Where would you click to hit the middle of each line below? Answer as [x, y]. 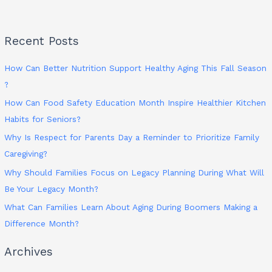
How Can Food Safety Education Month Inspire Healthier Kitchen [135, 102]
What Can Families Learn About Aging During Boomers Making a [131, 207]
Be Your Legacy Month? [52, 189]
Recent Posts [42, 41]
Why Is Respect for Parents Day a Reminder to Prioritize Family [132, 138]
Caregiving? [26, 154]
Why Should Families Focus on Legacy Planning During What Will [134, 172]
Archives [29, 251]
